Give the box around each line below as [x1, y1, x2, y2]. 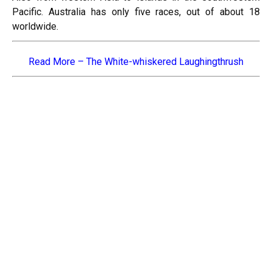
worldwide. [12, 21, 58, 32]
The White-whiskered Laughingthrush [86, 56, 243, 67]
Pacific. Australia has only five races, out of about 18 [12, 6, 260, 18]
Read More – [29, 56, 86, 67]
